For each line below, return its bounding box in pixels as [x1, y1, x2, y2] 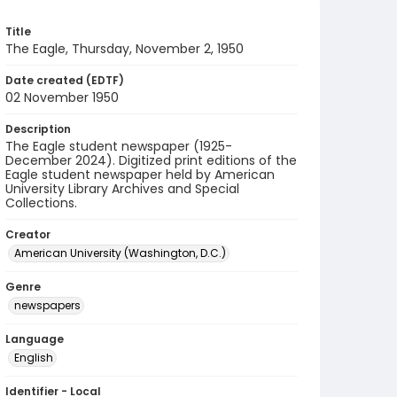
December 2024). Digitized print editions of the [5, 152, 297, 169]
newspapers [14, 298, 81, 313]
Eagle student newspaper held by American [5, 166, 275, 183]
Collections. [5, 194, 77, 212]
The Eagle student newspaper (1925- [5, 137, 232, 155]
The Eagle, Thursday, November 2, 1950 [5, 40, 244, 58]
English [14, 350, 53, 365]
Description [5, 121, 71, 136]
